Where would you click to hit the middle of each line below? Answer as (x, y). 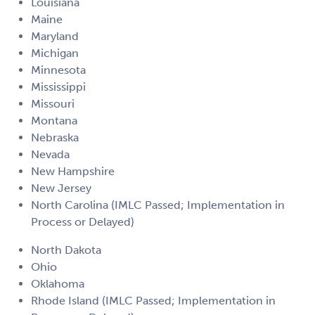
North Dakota (66, 250)
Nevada (50, 155)
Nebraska (55, 138)
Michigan (55, 53)
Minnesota (58, 70)
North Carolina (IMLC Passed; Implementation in (158, 205)
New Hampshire (73, 172)
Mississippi (58, 87)
